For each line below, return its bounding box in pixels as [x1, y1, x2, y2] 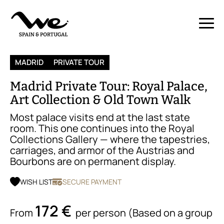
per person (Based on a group [71, 206, 212, 219]
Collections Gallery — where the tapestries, [10, 132, 210, 146]
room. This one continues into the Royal [10, 121, 194, 135]
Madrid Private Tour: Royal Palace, [10, 79, 207, 94]
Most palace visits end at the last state [10, 110, 190, 124]
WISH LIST [20, 177, 52, 186]
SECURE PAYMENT [62, 177, 121, 186]
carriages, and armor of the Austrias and [10, 143, 194, 157]
